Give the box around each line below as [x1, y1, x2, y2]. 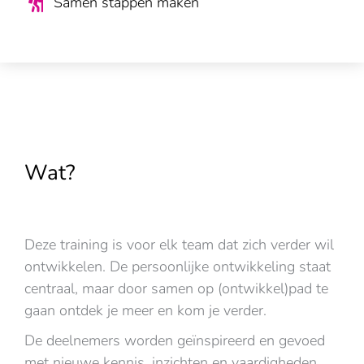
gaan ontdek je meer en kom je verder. [24, 301, 266, 320]
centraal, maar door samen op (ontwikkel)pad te [24, 279, 328, 298]
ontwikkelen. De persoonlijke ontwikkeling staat [24, 257, 331, 276]
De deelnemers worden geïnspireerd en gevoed [24, 331, 325, 350]
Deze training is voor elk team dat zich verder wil [24, 235, 334, 254]
